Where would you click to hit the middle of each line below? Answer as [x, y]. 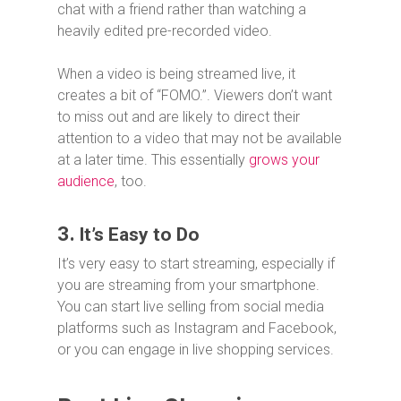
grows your [284, 159]
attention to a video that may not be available [200, 138]
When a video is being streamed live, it [176, 73]
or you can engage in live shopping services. [196, 349]
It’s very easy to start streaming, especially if [196, 263]
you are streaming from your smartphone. [188, 285]
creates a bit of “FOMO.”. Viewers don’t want [195, 95]
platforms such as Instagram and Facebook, [197, 328]
